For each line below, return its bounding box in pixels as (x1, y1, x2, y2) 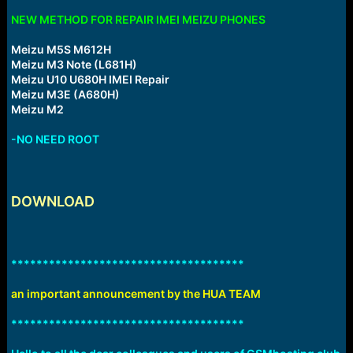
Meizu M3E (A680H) (10, 87, 120, 102)
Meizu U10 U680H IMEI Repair (10, 72, 169, 87)
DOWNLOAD (10, 193, 95, 210)
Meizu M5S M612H (10, 43, 111, 57)
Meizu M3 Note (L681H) (10, 58, 137, 72)
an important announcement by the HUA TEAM (10, 287, 261, 301)
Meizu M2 (10, 102, 64, 117)
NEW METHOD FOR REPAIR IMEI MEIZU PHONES (10, 13, 266, 27)
